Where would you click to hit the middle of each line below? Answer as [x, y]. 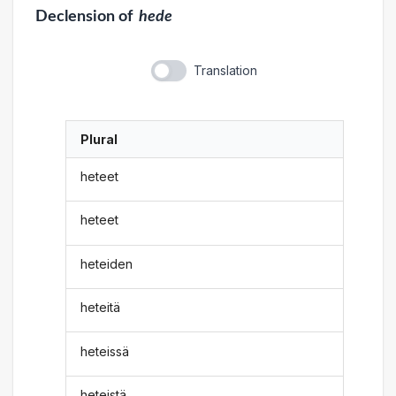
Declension [75, 16]
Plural [99, 139]
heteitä [101, 308]
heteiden [107, 263]
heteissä [105, 351]
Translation [225, 70]
